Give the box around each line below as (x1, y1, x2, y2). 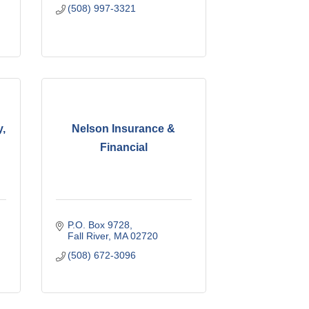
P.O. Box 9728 (68, 219, 130, 230)
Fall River (68, 230, 109, 241)
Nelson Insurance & (72, 123, 176, 135)
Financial (99, 141, 148, 154)
